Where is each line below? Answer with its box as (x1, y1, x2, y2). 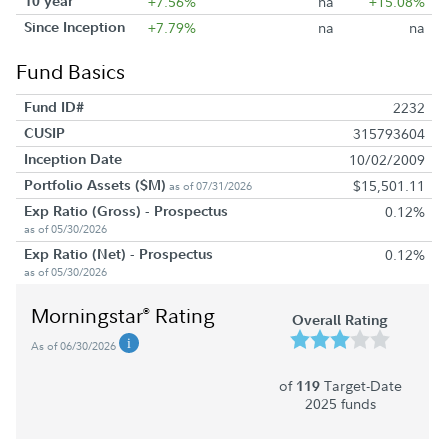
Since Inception (23, 17, 125, 36)
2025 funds (304, 393, 376, 413)
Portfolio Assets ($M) (23, 175, 166, 194)
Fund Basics (16, 57, 125, 85)
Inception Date (23, 149, 122, 168)
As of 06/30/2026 (31, 337, 119, 354)
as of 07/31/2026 (165, 177, 252, 194)
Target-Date (319, 375, 402, 395)
